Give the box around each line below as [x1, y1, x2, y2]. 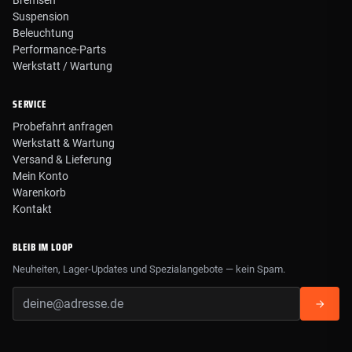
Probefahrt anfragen [13, 120, 113, 134]
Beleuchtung [13, 27, 74, 40]
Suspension [13, 10, 69, 24]
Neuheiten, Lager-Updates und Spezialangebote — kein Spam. [13, 263, 285, 276]
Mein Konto [13, 170, 68, 183]
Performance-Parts [13, 43, 106, 57]
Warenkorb [13, 186, 66, 200]
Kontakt [13, 203, 52, 216]
